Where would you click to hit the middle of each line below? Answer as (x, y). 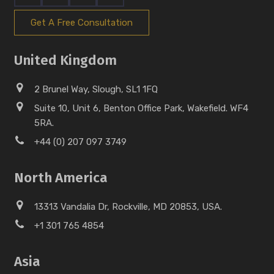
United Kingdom (65, 60)
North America (61, 177)
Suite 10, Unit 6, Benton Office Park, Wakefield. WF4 (141, 109)
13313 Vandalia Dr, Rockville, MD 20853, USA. (128, 207)
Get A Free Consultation (81, 22)
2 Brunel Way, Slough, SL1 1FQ (96, 90)
